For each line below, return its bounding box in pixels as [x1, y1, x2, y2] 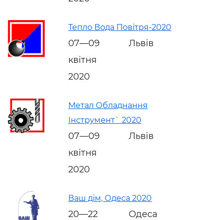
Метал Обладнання [68, 100, 148, 110]
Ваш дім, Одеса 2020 [68, 193, 152, 203]
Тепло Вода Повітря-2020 [68, 22, 171, 32]
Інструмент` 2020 [68, 115, 141, 125]
